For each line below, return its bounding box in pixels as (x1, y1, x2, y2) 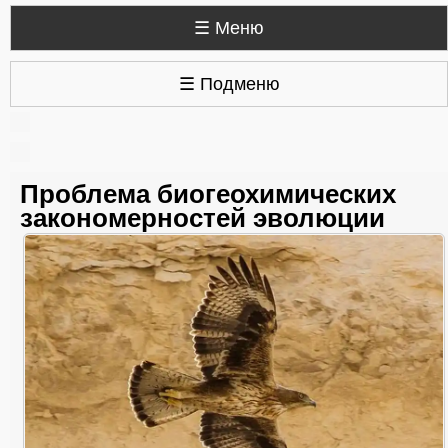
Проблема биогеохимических (20, 179, 396, 209)
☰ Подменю (178, 74, 280, 94)
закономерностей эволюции (20, 203, 385, 233)
